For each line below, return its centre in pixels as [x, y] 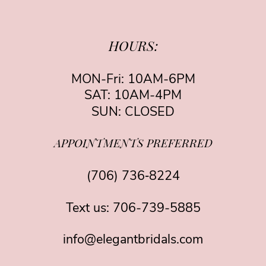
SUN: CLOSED [133, 112]
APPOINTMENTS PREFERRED [133, 145]
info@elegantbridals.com [133, 240]
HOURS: [133, 47]
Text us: [89, 208]
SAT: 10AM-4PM [133, 96]
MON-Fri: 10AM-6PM [133, 80]
